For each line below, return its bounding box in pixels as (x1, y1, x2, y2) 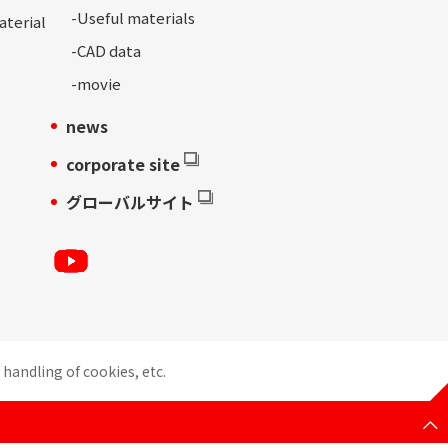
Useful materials (77, 7, 195, 29)
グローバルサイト (66, 190, 194, 215)
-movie (71, 73, 121, 95)
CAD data (77, 40, 141, 62)
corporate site (66, 152, 180, 177)
